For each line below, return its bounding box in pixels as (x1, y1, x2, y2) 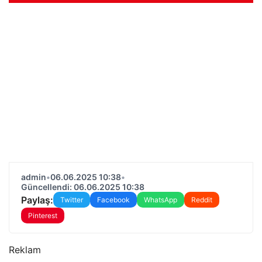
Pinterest (28, 211, 57, 220)
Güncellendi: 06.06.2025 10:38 (21, 182, 144, 192)
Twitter (60, 195, 83, 204)
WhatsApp (144, 195, 177, 204)
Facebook (97, 195, 130, 204)
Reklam (9, 244, 41, 256)
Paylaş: (21, 194, 53, 206)
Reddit (191, 195, 212, 204)
